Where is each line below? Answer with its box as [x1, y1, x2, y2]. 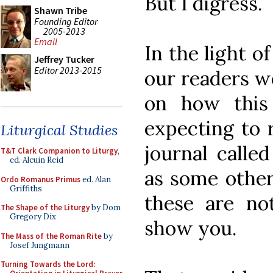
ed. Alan [80, 174, 111, 185]
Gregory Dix [10, 211, 56, 222]
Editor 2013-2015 [34, 63, 102, 76]
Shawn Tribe [34, 4, 87, 16]
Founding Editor [34, 15, 97, 27]
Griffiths [10, 183, 42, 194]
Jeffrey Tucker [34, 53, 94, 65]
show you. [144, 215, 236, 241]
